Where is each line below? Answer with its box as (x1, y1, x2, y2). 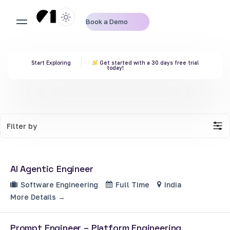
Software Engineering (21, 180, 98, 189)
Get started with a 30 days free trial (98, 60, 199, 66)
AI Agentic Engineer (10, 163, 93, 175)
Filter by (7, 121, 37, 130)
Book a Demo (86, 17, 128, 26)
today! (106, 65, 124, 71)
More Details (10, 192, 58, 201)
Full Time (116, 180, 149, 189)
